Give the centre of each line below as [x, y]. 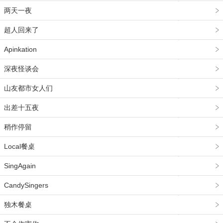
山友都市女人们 [28, 88]
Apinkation [20, 49]
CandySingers [26, 185]
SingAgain [20, 166]
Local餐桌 [19, 146]
